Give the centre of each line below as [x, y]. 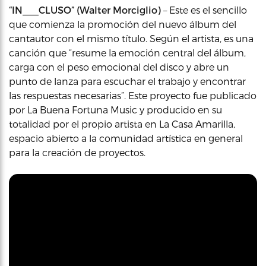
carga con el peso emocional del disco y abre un [119, 67]
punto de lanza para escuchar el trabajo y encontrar [127, 81]
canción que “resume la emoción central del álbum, [127, 53]
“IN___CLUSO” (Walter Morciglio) [85, 10]
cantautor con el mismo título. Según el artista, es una [131, 38]
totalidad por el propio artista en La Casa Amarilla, [122, 124]
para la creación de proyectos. [77, 152]
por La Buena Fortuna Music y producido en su [115, 110]
